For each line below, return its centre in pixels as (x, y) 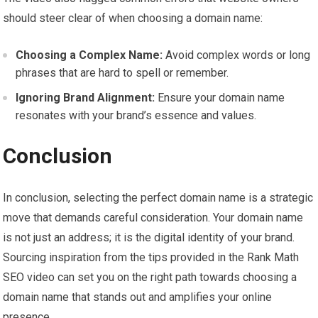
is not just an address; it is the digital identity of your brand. (149, 238)
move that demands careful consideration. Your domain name (153, 218)
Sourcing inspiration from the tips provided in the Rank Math (151, 258)
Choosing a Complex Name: (89, 55)
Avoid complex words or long (237, 55)
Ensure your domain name (220, 98)
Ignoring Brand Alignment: (86, 98)
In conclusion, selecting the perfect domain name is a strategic (158, 198)
